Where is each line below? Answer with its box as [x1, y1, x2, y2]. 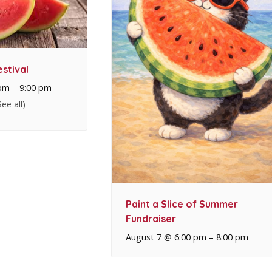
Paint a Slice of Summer [125, 198, 238, 211]
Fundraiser [125, 212, 176, 225]
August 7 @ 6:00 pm [125, 231, 206, 243]
